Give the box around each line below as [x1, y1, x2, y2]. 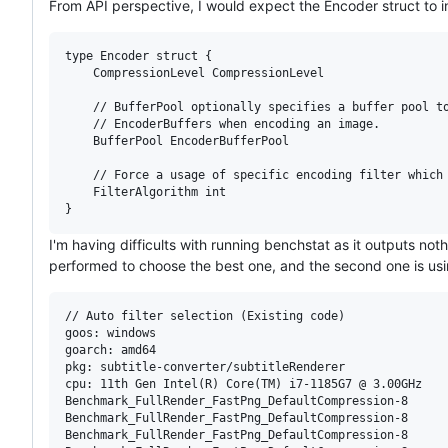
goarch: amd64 [65, 342, 156, 357]
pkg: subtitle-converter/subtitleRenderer [65, 359, 345, 374]
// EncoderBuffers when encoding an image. [65, 116, 93, 131]
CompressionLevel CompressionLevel [65, 65, 93, 80]
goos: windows [65, 325, 156, 340]
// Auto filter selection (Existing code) [65, 308, 345, 323]
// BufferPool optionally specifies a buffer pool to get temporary [65, 99, 93, 114]
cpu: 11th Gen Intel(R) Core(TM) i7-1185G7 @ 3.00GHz [65, 376, 422, 391]
